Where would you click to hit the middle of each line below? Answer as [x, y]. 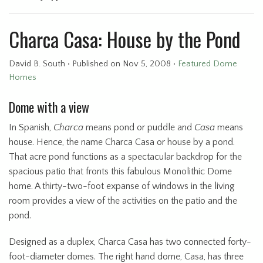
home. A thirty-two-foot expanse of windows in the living [122, 186]
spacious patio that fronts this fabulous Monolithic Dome [120, 171]
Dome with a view [49, 107]
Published [91, 64]
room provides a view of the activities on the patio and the [123, 200]
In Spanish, [31, 127]
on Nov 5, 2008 [141, 64]
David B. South [37, 64]
